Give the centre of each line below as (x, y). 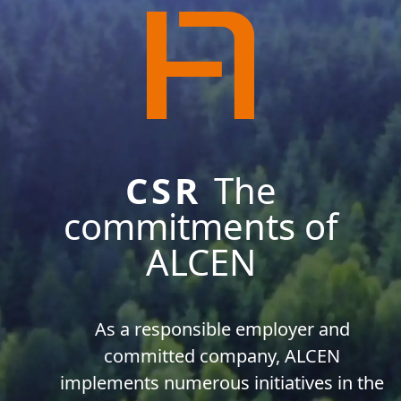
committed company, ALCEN (222, 355)
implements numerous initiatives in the (222, 382)
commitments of (200, 226)
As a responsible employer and (222, 328)
